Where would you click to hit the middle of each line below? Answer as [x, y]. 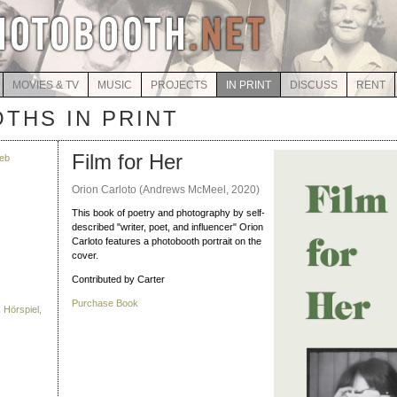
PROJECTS [179, 85]
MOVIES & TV [45, 85]
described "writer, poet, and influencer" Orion [167, 227]
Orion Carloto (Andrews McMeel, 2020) [166, 190]
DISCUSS [313, 85]
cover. [85, 255]
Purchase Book [105, 303]
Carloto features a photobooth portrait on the [167, 241]
